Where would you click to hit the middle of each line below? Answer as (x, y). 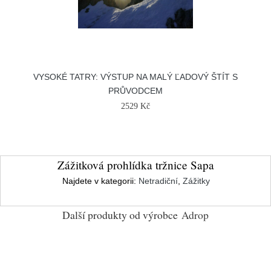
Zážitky (196, 181)
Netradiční (158, 181)
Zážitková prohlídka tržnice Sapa (135, 165)
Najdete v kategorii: (100, 181)
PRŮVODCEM (135, 91)
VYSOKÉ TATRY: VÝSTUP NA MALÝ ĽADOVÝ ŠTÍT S (135, 77)
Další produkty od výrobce (120, 215)
